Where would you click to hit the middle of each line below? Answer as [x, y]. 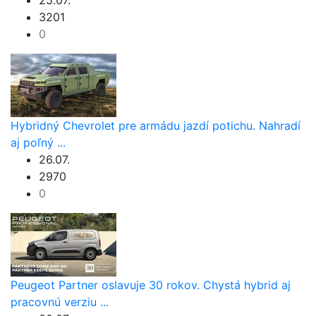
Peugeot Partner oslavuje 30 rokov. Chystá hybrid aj [151, 285]
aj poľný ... [38, 143]
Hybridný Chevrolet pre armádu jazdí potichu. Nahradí [156, 126]
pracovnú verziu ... [60, 302]
